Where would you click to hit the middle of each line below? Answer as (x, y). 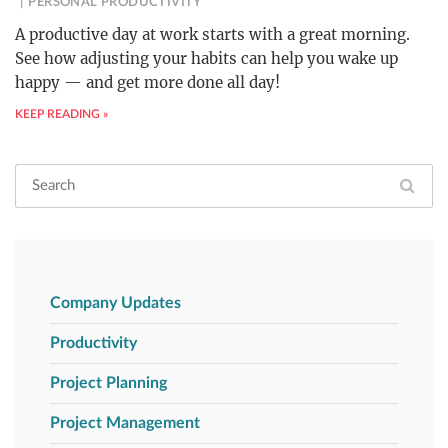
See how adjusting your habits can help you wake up (206, 58)
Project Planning (108, 383)
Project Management (125, 423)
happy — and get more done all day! (147, 82)
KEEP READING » (61, 114)
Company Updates (115, 303)
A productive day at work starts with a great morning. (212, 34)
